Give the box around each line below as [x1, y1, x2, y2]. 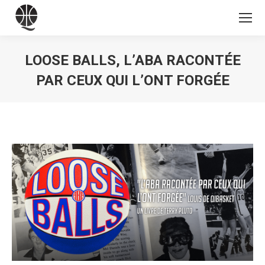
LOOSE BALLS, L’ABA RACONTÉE [24, 52, 241, 69]
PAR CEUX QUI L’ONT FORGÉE [35, 72, 230, 89]
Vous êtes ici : [132, 93, 188, 104]
